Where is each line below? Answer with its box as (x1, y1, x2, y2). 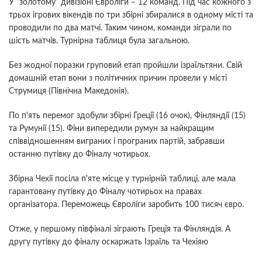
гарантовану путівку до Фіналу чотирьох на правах (9, 187, 202, 196)
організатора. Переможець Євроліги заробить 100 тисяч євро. (9, 200, 244, 209)
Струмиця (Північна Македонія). (9, 87, 129, 95)
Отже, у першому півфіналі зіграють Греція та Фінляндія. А (9, 225, 230, 233)
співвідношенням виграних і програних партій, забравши (9, 137, 225, 146)
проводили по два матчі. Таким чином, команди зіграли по (9, 23, 232, 32)
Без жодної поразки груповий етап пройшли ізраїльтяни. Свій (9, 61, 242, 70)
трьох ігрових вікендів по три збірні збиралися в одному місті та (9, 11, 253, 19)
